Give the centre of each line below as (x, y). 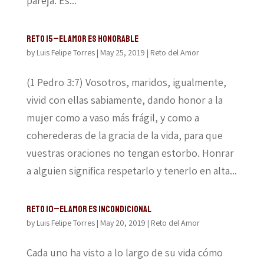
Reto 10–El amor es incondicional (89, 209)
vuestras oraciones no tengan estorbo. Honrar (130, 153)
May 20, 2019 (123, 223)
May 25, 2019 (122, 52)
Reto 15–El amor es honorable (82, 39)
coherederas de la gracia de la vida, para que (124, 135)
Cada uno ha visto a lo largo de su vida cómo (124, 253)
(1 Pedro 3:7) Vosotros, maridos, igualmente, (126, 82)
